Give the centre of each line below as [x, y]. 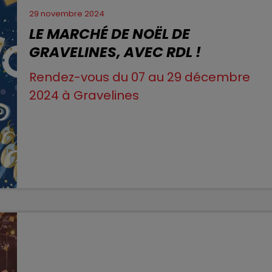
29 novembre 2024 [67, 13]
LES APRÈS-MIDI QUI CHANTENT [147, 32]
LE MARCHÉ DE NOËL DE [110, 33]
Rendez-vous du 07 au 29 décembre [140, 77]
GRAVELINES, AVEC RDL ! [115, 52]
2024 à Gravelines [84, 95]
